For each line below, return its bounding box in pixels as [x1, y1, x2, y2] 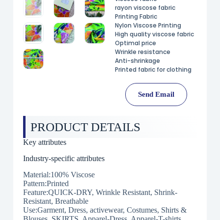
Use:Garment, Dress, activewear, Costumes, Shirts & [23, 205, 187, 214]
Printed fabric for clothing [114, 65, 192, 74]
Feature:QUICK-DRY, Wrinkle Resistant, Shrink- [23, 188, 177, 196]
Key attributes [23, 138, 66, 146]
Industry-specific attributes [23, 154, 105, 163]
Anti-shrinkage [114, 56, 160, 65]
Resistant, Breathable [23, 196, 88, 205]
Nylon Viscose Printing [114, 21, 181, 29]
